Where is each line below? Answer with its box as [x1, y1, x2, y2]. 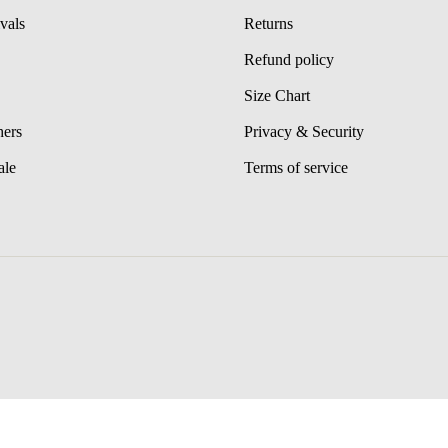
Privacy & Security [244, 123, 364, 141]
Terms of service [244, 159, 348, 177]
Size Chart [244, 87, 310, 105]
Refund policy [244, 51, 334, 69]
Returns [244, 15, 293, 33]
